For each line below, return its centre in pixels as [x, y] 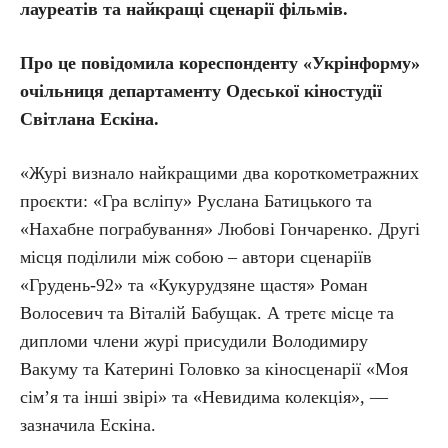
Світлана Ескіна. [89, 119]
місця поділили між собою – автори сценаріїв [196, 257]
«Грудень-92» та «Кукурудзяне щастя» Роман [194, 285]
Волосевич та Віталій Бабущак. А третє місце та [207, 313]
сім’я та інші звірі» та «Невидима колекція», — [204, 397]
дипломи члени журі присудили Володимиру [194, 341]
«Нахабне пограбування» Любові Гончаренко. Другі [220, 229]
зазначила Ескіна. [88, 425]
